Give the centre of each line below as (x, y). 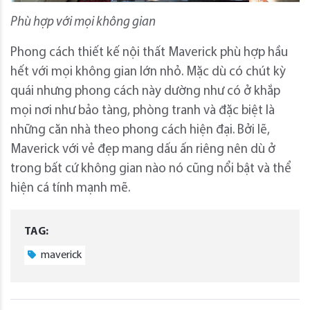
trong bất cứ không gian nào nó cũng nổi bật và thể (151, 169)
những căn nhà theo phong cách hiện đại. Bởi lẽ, (140, 130)
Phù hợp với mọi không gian (83, 22)
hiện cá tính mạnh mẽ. (70, 188)
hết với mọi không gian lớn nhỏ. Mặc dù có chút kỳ (148, 72)
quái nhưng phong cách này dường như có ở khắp (145, 91)
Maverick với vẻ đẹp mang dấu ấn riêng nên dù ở (143, 149)
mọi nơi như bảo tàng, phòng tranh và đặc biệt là (143, 111)
